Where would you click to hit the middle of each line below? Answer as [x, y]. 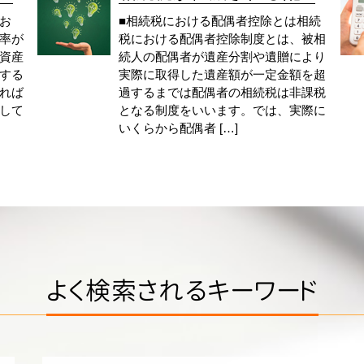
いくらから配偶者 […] [179, 128]
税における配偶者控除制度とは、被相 [223, 38]
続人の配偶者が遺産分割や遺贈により [223, 56]
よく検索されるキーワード [182, 290]
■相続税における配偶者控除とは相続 [220, 20]
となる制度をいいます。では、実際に [223, 110]
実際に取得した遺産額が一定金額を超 [223, 74]
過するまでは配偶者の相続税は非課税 [223, 92]
